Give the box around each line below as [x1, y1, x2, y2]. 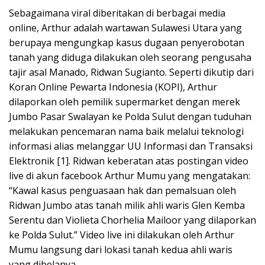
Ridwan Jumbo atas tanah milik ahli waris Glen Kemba [9, 199, 245, 212]
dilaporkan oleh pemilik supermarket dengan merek [9, 95, 240, 109]
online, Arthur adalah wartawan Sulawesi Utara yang [9, 21, 242, 35]
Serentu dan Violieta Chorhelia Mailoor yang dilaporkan [9, 214, 256, 227]
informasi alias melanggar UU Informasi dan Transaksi [9, 140, 253, 153]
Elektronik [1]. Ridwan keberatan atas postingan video [9, 154, 248, 168]
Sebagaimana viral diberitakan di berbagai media [9, 7, 225, 20]
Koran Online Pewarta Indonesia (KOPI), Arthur [9, 80, 217, 94]
